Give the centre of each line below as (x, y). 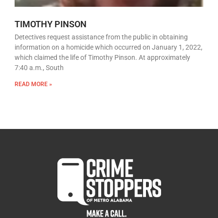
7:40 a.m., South (39, 68)
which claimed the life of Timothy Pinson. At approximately (102, 57)
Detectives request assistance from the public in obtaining (101, 37)
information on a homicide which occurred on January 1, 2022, (109, 47)
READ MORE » (33, 84)
